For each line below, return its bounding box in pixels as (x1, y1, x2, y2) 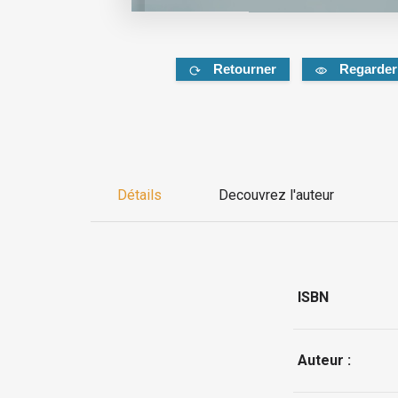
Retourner (212, 61, 276, 77)
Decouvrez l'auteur (219, 187, 334, 204)
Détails (117, 187, 162, 204)
